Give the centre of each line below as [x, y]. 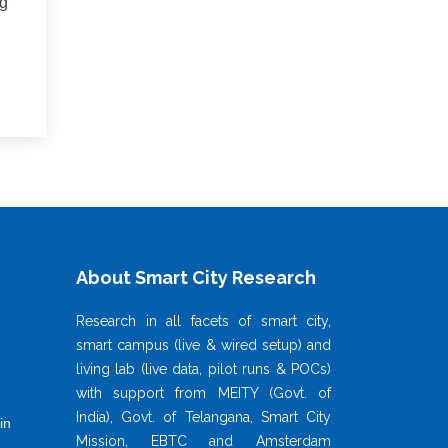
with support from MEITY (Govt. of [203, 392]
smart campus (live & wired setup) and [203, 344]
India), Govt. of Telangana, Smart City [203, 416]
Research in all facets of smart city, [203, 320]
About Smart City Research [196, 277]
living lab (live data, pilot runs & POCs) [203, 368]
